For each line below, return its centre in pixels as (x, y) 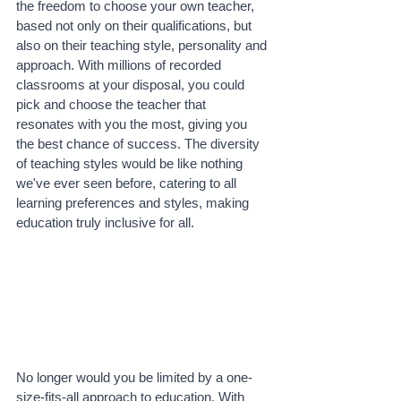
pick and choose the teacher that (113, 105)
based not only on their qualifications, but (136, 26)
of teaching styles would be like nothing (131, 164)
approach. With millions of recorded (120, 65)
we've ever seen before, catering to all (128, 183)
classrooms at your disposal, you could (132, 85)
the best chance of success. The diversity (140, 144)
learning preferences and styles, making (134, 203)
